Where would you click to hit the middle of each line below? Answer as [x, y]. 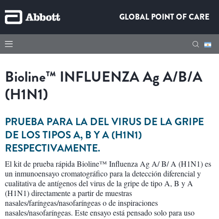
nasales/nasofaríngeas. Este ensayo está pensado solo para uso [100, 212]
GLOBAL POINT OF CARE [164, 17]
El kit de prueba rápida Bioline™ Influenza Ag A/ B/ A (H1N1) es [108, 164]
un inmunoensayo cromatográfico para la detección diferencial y [103, 173]
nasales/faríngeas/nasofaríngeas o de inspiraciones [81, 203]
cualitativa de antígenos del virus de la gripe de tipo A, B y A [99, 183]
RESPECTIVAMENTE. [53, 148]
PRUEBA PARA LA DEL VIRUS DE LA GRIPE [104, 122]
